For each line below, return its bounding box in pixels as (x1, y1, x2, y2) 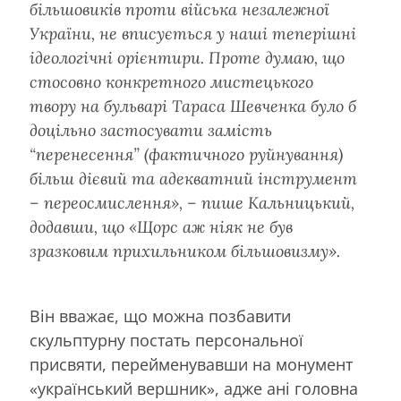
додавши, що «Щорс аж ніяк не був (30, 217, 293, 238)
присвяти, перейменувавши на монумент (30, 354, 353, 376)
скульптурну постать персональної (30, 329, 303, 352)
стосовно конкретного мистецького (30, 72, 313, 93)
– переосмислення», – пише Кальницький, (30, 192, 354, 214)
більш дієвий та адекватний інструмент (30, 168, 357, 190)
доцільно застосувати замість (30, 120, 272, 141)
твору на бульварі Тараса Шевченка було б (30, 96, 356, 117)
